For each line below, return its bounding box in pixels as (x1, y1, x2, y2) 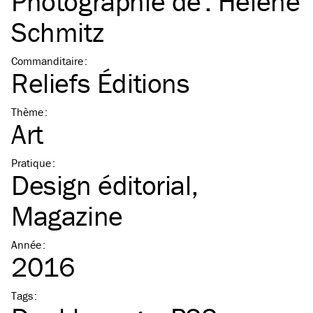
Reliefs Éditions (11, 66, 190, 101)
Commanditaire (11, 54, 83, 68)
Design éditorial (11, 168, 191, 203)
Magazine (11, 198, 123, 233)
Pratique (11, 156, 51, 170)
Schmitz (11, 15, 104, 50)
